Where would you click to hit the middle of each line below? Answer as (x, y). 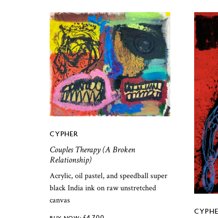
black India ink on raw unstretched (103, 188)
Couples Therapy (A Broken (92, 149)
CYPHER (64, 133)
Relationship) (71, 160)
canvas (60, 200)
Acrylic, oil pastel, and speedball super (109, 176)
